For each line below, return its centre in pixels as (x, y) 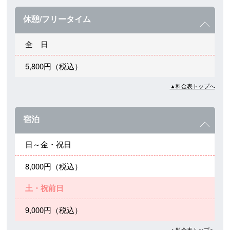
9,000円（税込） (54, 210)
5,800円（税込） (54, 66)
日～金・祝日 (49, 144)
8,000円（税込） (54, 166)
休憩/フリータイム (57, 19)
